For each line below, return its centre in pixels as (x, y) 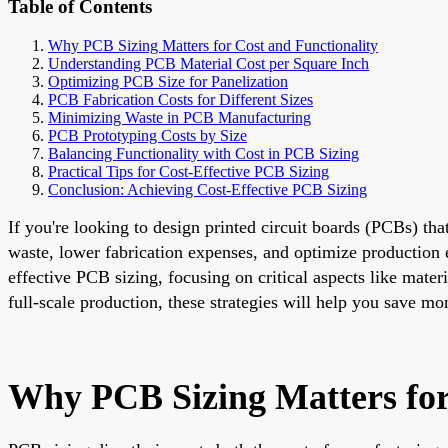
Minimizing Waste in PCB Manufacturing (179, 117)
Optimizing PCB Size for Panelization (168, 81)
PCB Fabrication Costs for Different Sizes (180, 99)
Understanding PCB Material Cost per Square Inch (208, 63)
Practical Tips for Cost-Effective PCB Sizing (188, 171)
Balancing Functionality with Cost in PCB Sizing (203, 153)
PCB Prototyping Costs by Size (147, 135)
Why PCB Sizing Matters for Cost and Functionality (213, 45)
